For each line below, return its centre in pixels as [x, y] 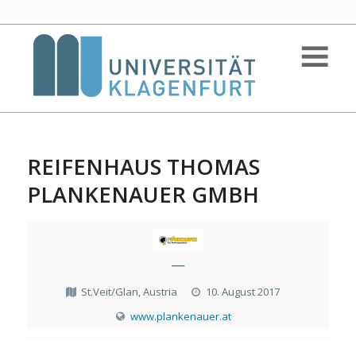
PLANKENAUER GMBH [143, 194]
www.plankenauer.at [180, 316]
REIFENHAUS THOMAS [143, 166]
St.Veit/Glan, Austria [130, 292]
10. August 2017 [243, 292]
